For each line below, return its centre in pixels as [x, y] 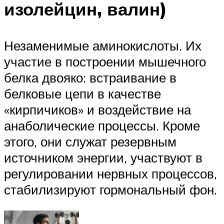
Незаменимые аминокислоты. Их [103, 45]
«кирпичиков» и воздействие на [97, 109]
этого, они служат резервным [90, 141]
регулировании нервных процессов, [110, 173]
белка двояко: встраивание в [90, 77]
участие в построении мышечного [105, 61]
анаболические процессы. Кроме [102, 125]
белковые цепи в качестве [82, 93]
